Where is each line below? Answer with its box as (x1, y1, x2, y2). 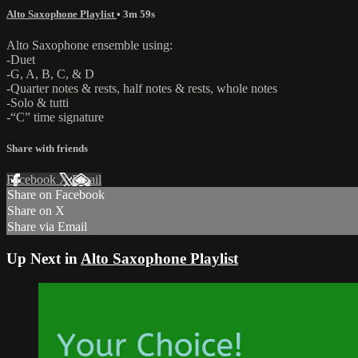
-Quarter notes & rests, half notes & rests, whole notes (6, 81, 277, 95)
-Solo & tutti (6, 95, 69, 109)
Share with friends (6, 142, 88, 155)
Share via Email (7, 220, 87, 234)
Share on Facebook (7, 188, 105, 202)
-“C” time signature (6, 109, 104, 124)
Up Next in (6, 250, 81, 267)
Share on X (7, 204, 65, 218)
